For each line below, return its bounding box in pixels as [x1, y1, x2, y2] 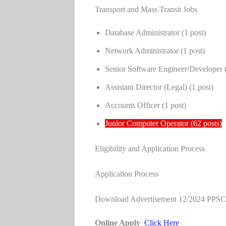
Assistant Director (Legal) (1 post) [104, 83, 213, 92]
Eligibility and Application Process [94, 144, 205, 153]
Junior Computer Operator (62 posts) [104, 119, 222, 128]
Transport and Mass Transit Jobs [94, 5, 197, 14]
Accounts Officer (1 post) [104, 101, 186, 110]
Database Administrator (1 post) [104, 28, 206, 37]
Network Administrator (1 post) [104, 46, 205, 55]
